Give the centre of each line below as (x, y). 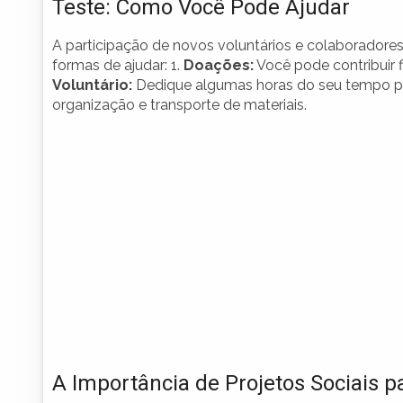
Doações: (219, 66)
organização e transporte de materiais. (179, 105)
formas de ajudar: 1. (118, 66)
